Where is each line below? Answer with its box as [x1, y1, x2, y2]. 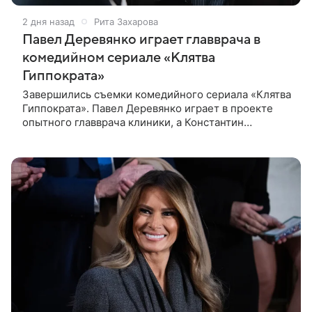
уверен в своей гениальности [22, 143, 173, 157]
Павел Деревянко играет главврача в [22, 31, 260, 47]
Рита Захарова [94, 15, 158, 27]
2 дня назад [22, 15, 75, 27]
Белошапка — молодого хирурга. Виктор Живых [22, 129, 269, 143]
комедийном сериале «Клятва [22, 49, 215, 65]
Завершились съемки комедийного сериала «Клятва [22, 87, 291, 101]
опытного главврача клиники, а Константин [22, 115, 244, 129]
